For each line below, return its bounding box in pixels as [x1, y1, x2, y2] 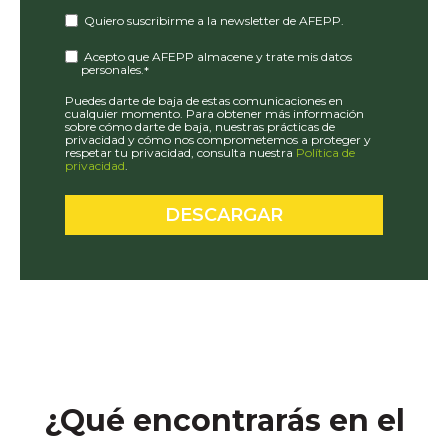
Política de [296, 145, 355, 161]
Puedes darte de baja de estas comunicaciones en [65, 93, 343, 109]
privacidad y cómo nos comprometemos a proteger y [65, 132, 371, 148]
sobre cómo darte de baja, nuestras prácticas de [65, 119, 335, 135]
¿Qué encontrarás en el [43, 401, 405, 439]
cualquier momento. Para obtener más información [65, 106, 364, 122]
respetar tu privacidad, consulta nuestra [65, 145, 296, 161]
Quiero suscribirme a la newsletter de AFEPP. [83, 12, 344, 28]
